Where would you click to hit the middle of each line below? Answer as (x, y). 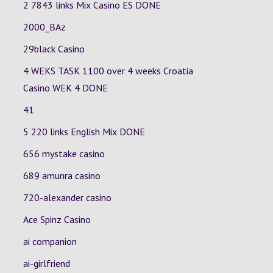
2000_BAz (44, 27)
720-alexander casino (67, 197)
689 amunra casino (62, 175)
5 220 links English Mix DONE (84, 132)
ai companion (50, 241)
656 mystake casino (64, 154)
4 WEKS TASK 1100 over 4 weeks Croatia (108, 71)
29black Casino (54, 49)
